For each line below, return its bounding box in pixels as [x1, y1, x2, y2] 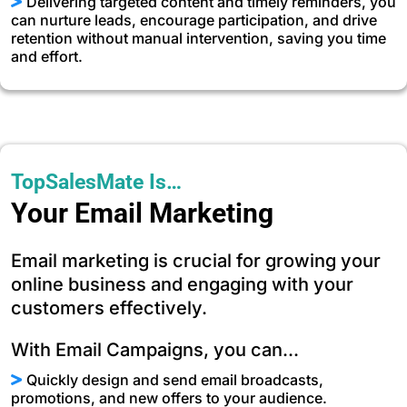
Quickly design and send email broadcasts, [26, 371, 323, 390]
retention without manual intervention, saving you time [11, 29, 386, 48]
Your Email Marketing [11, 197, 273, 230]
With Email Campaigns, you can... [11, 339, 299, 362]
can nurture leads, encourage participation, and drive [11, 11, 377, 30]
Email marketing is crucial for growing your [11, 250, 381, 273]
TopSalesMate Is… [11, 170, 182, 195]
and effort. [11, 47, 83, 66]
